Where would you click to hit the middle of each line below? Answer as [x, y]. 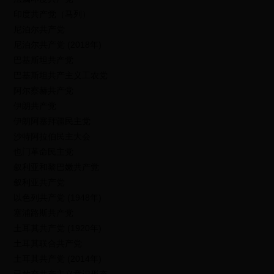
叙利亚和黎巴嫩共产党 [57, 167]
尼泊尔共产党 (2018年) [58, 45]
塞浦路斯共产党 [44, 213]
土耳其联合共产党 [48, 243]
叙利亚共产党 [39, 182]
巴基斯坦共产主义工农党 [61, 75]
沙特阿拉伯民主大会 [52, 136]
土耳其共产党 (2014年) [58, 259]
